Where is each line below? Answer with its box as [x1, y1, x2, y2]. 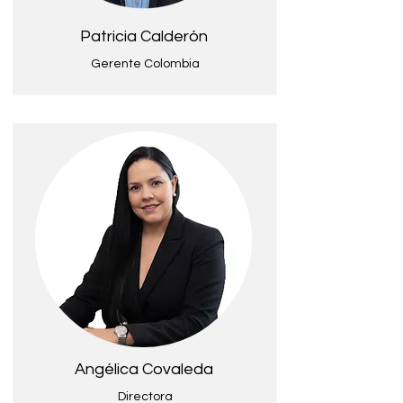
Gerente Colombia [91, 58, 200, 70]
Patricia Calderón [80, 28, 208, 45]
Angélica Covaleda [75, 361, 213, 378]
